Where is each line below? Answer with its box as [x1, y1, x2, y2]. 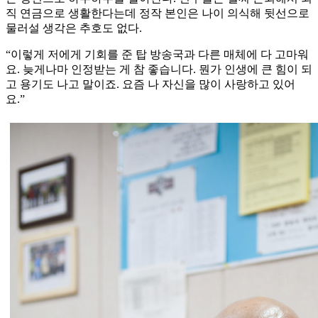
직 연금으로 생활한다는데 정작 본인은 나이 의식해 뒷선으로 [6, 7, 309, 20]
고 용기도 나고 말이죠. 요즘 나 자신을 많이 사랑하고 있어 [6, 78, 295, 91]
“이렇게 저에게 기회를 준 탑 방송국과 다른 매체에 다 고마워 [6, 48, 309, 61]
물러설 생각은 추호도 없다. [6, 22, 142, 35]
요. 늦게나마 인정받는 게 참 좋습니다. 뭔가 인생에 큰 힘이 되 [6, 63, 312, 76]
